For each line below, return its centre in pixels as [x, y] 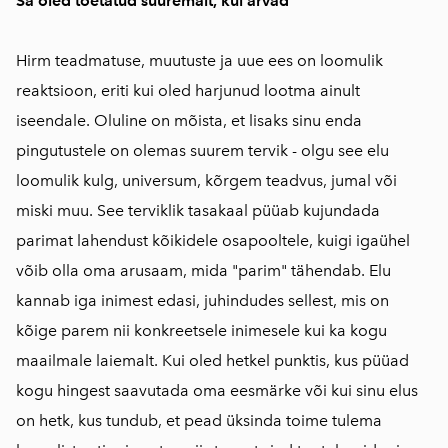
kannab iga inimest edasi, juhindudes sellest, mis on [202, 301]
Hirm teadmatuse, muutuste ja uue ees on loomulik [199, 61]
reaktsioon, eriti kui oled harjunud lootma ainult [188, 91]
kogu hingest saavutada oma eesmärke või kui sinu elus [217, 391]
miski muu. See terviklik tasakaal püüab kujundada [198, 211]
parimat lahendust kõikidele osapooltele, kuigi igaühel [213, 241]
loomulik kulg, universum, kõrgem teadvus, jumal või [206, 181]
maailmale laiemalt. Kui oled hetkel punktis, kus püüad [212, 361]
